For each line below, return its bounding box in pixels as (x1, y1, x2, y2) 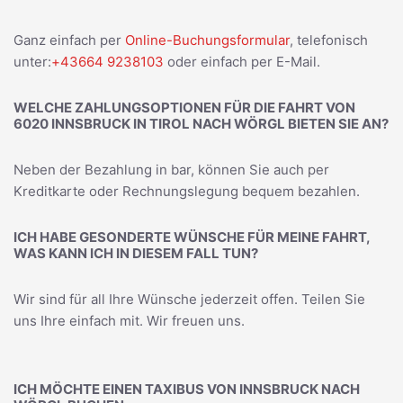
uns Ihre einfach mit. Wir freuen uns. (13, 311, 245, 329)
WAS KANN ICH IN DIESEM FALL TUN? (13, 244, 258, 262)
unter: (13, 52, 51, 70)
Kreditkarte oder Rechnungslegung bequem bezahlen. (13, 182, 360, 200)
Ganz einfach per (13, 31, 125, 49)
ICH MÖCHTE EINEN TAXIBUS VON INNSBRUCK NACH (13, 380, 360, 398)
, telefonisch (290, 31, 368, 49)
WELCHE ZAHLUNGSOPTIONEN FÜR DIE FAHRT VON (13, 98, 355, 116)
